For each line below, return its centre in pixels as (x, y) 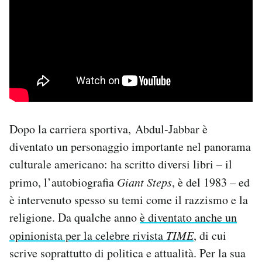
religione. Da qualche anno (75, 218)
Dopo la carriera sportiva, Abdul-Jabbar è (108, 129)
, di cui (210, 236)
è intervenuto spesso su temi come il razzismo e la (129, 200)
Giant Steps (144, 182)
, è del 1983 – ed (211, 182)
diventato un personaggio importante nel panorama (130, 147)
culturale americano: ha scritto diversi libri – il (121, 164)
